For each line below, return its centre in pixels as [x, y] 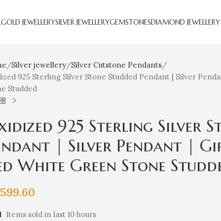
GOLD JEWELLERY [28, 22]
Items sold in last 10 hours [51, 215]
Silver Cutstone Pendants [117, 65]
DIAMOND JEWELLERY [185, 22]
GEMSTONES [130, 22]
